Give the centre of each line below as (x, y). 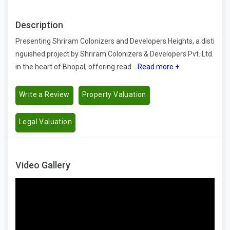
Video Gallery (43, 165)
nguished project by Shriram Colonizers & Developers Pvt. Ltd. (114, 54)
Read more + (158, 67)
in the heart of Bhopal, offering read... (76, 67)
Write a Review (44, 95)
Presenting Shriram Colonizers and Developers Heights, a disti (115, 41)
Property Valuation (114, 95)
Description (39, 25)
